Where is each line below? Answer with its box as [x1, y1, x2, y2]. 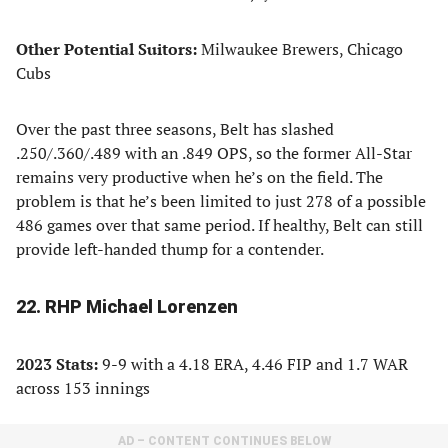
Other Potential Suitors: [16, 38, 197, 60]
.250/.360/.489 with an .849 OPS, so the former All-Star [16, 142, 412, 164]
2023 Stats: [16, 353, 102, 375]
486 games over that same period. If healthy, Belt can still [16, 214, 423, 236]
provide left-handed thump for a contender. [16, 238, 324, 260]
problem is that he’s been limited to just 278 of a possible [16, 190, 426, 212]
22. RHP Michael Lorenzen [16, 296, 238, 317]
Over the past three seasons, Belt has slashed [16, 118, 334, 140]
